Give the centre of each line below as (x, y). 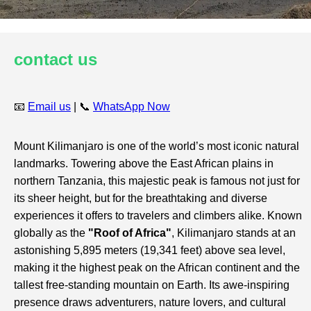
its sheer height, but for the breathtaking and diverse (141, 198)
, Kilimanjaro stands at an (234, 233)
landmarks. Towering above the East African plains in (144, 163)
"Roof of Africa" (130, 233)
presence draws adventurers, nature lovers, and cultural (150, 302)
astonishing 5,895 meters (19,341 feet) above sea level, (150, 250)
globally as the (51, 233)
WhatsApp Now (132, 106)
